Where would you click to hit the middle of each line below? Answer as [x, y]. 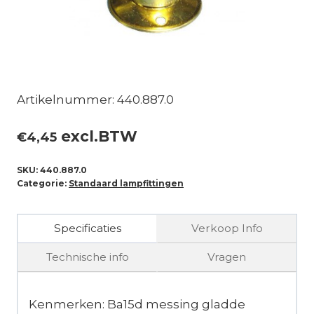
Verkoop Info [227, 228]
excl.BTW [97, 136]
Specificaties [87, 228]
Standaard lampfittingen [126, 183]
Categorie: [43, 183]
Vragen [227, 257]
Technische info [87, 257]
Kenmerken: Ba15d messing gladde [137, 305]
